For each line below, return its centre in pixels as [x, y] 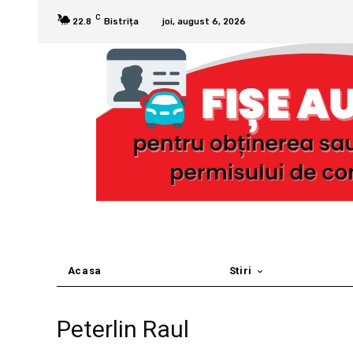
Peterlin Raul [123, 329]
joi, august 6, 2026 [204, 21]
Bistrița [121, 21]
